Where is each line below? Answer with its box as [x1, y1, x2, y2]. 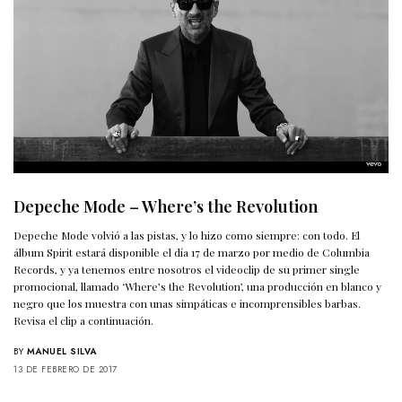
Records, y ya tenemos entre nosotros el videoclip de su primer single [13, 261, 361, 276]
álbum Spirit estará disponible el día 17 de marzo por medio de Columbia [13, 244, 371, 259]
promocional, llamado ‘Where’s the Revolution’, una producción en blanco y [13, 278, 382, 293]
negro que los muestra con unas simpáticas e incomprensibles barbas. [13, 295, 362, 310]
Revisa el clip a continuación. [13, 312, 154, 328]
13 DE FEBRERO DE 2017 [13, 362, 118, 376]
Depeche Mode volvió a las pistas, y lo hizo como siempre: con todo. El [13, 227, 361, 242]
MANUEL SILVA [26, 344, 97, 358]
